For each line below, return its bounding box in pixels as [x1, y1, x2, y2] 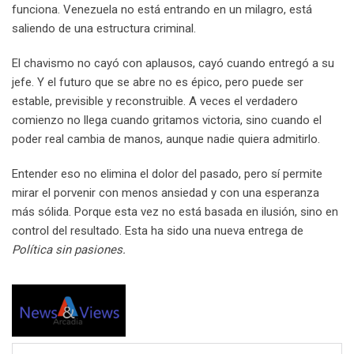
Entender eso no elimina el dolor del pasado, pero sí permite [12, 166, 322, 181]
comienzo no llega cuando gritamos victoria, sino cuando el [12, 112, 322, 127]
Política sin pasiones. [12, 242, 126, 257]
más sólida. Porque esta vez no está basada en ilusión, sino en [12, 204, 338, 219]
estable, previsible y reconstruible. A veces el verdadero [12, 93, 298, 108]
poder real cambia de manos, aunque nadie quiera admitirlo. [12, 131, 320, 146]
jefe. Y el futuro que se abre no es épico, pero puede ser [12, 74, 303, 89]
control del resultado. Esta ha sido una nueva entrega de [12, 223, 303, 238]
